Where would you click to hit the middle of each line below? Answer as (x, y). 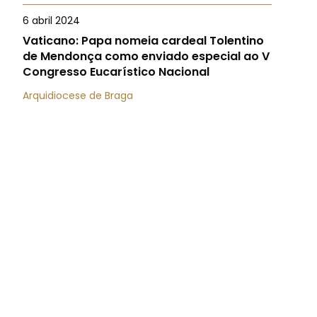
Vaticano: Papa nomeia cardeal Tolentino (143, 41)
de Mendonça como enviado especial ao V (146, 56)
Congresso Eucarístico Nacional (116, 72)
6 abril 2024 (51, 21)
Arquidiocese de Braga (78, 96)
